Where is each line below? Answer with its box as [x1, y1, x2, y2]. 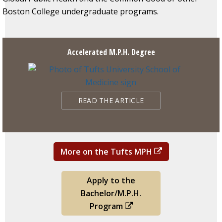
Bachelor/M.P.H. [81, 187, 141, 199]
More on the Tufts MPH [60, 146, 154, 157]
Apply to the [87, 174, 135, 186]
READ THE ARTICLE [78, 95, 144, 105]
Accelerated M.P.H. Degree [67, 46, 155, 57]
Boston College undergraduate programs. [2, 5, 159, 17]
